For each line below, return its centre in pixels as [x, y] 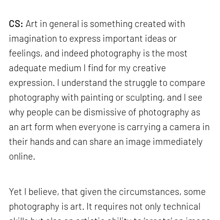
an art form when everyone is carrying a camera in [110, 127]
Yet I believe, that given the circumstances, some [108, 191]
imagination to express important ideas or [93, 38]
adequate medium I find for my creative [88, 68]
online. [22, 156]
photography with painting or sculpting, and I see [106, 97]
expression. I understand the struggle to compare [107, 82]
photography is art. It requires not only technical [105, 206]
